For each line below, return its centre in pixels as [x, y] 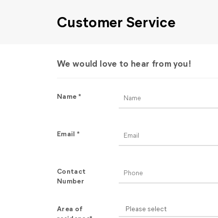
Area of [70, 209]
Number [71, 181]
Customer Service [116, 21]
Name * [69, 96]
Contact [72, 171]
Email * [69, 134]
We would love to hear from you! [124, 63]
